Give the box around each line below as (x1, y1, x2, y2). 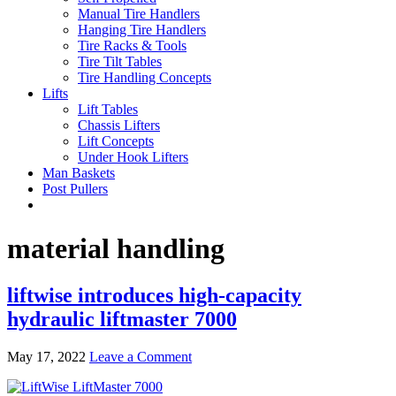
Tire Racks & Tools (78, 38, 187, 54)
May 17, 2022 (7, 349, 86, 365)
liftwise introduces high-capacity (7, 284, 301, 308)
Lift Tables (78, 102, 138, 118)
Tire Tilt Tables (78, 54, 162, 70)
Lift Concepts (78, 133, 154, 149)
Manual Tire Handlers (78, 6, 200, 22)
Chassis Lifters (78, 118, 160, 133)
